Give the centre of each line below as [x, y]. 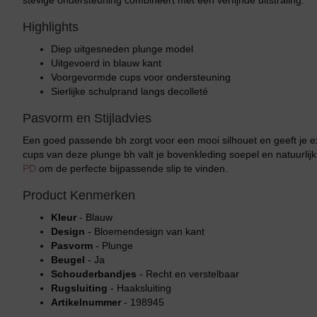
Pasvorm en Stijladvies [87, 118]
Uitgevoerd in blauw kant [106, 63]
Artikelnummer [86, 302]
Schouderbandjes [94, 274]
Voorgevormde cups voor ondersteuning [141, 77]
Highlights [51, 27]
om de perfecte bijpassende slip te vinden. [132, 168]
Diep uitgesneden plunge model [122, 49]
